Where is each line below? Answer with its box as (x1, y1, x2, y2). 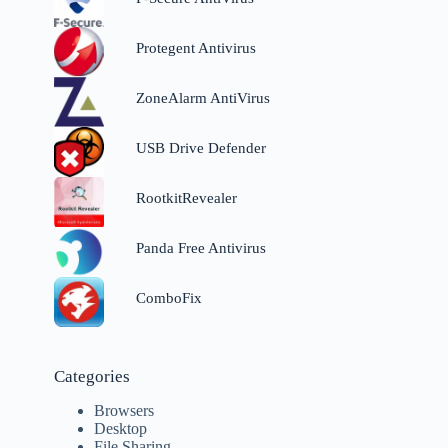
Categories (54, 367, 131, 387)
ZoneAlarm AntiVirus (135, 90, 270, 107)
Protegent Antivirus (135, 40, 256, 57)
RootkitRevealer (135, 190, 237, 207)
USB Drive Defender (135, 140, 266, 157)
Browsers (94, 402, 155, 420)
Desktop (94, 420, 148, 438)
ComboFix (135, 290, 202, 307)
